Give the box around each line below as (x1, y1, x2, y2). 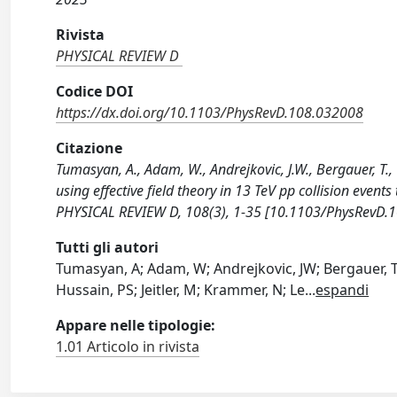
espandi (315, 280, 370, 300)
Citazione (56, 138, 123, 158)
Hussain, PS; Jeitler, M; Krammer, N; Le (56, 280, 306, 300)
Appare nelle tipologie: (56, 315, 216, 335)
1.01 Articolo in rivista (56, 337, 200, 356)
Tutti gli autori (56, 237, 160, 257)
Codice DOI (56, 82, 134, 101)
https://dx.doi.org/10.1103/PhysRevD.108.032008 (56, 103, 364, 122)
